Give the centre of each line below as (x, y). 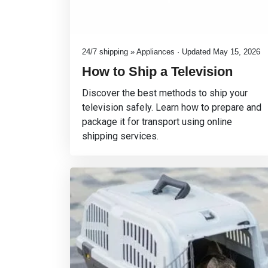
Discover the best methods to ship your (165, 93)
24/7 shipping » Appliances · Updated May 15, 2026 (171, 52)
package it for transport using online (157, 122)
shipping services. (120, 136)
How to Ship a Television (157, 71)
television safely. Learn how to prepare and (172, 107)
